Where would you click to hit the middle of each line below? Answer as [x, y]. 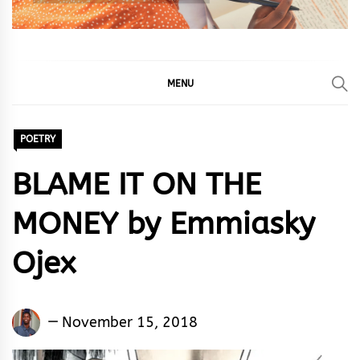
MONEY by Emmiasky [164, 224]
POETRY [38, 139]
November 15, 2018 [130, 322]
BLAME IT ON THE [137, 185]
